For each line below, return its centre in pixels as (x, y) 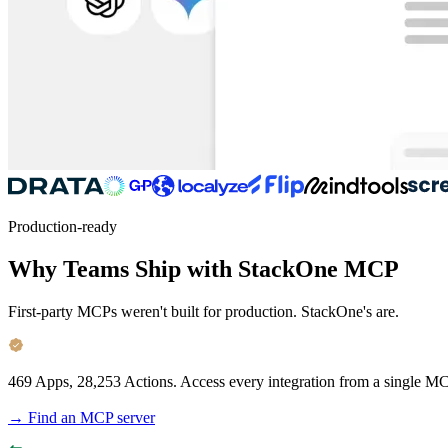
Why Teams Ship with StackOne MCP (203, 268)
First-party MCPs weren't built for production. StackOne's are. (203, 311)
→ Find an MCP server (81, 417)
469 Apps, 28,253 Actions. (92, 381)
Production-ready (62, 226)
